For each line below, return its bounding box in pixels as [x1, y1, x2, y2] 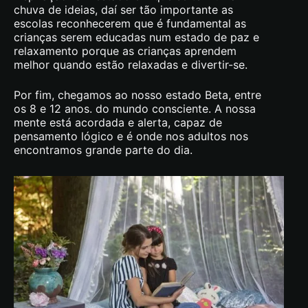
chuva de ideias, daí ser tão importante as [14, 2, 233, 16]
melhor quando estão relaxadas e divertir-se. [14, 57, 247, 71]
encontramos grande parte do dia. [14, 142, 192, 157]
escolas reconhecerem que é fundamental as [14, 16, 246, 30]
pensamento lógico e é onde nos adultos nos [14, 129, 248, 143]
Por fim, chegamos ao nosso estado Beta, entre [14, 87, 261, 102]
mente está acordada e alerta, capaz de [14, 115, 222, 129]
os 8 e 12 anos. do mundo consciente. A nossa [14, 101, 256, 115]
